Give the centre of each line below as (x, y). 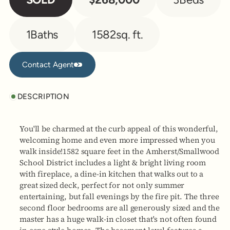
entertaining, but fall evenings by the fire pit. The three (119, 197)
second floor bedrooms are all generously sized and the (120, 208)
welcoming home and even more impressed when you (118, 140)
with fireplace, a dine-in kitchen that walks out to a (112, 174)
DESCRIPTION (43, 97)
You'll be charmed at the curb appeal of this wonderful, (119, 129)
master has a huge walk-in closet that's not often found (118, 219)
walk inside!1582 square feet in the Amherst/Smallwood (120, 151)
